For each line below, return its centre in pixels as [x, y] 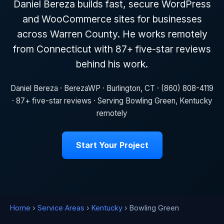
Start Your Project [112, 145]
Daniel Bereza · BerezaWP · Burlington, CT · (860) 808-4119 [112, 88]
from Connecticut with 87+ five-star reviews [112, 49]
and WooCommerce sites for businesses [112, 19]
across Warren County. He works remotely [112, 34]
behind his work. [112, 64]
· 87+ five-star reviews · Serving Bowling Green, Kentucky [112, 100]
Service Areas [61, 207]
